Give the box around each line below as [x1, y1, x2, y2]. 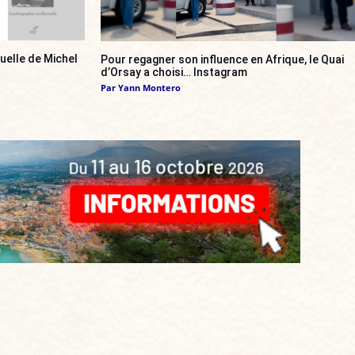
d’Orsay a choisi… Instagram [101, 65, 247, 78]
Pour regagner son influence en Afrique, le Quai [101, 52, 344, 66]
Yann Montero [118, 81, 181, 94]
